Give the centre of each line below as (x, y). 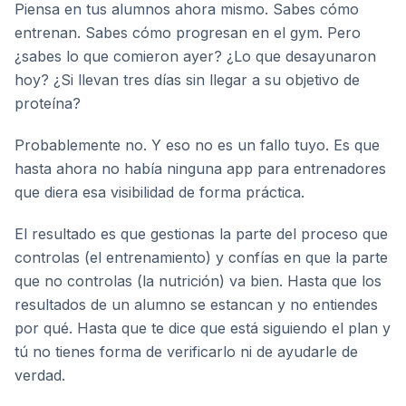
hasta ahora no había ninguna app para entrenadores (200, 169)
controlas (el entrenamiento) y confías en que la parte (201, 257)
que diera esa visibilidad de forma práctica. (159, 192)
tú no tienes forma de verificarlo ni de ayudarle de (186, 352)
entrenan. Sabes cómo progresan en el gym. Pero (188, 33)
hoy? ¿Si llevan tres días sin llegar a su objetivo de (187, 80)
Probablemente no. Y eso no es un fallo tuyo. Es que (197, 145)
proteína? (48, 103)
